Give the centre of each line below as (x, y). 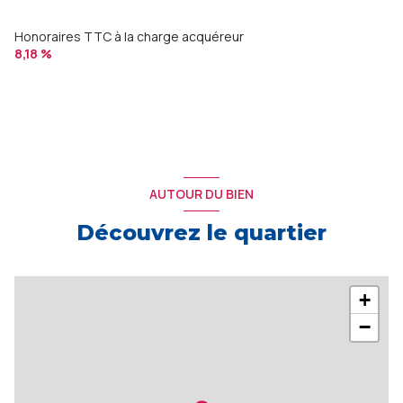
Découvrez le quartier (201, 232)
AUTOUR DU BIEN (201, 194)
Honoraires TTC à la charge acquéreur (129, 36)
